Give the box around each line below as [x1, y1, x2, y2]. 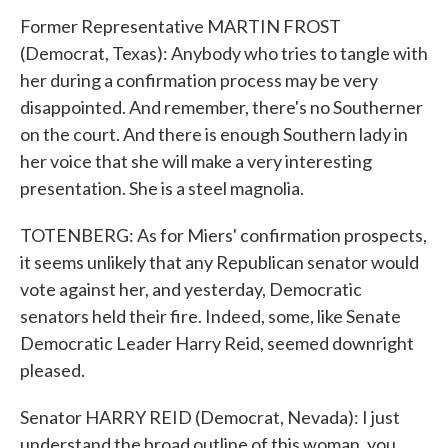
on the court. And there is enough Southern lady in [20, 123, 408, 145]
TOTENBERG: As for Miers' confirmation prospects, [20, 224, 427, 246]
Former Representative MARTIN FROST [20, 15, 341, 37]
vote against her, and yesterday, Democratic [20, 278, 362, 300]
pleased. [20, 359, 85, 381]
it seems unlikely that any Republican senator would [20, 251, 419, 273]
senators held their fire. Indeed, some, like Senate [20, 305, 401, 327]
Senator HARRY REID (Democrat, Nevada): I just [20, 406, 400, 428]
